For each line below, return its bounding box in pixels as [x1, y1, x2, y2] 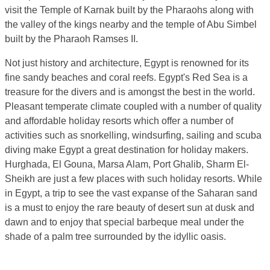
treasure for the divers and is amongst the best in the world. [5, 86, 255, 97]
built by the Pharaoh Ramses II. [5, 33, 138, 44]
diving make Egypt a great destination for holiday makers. [5, 144, 248, 155]
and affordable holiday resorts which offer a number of [5, 115, 233, 126]
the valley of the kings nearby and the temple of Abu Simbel [5, 19, 257, 30]
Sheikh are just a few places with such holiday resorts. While [5, 173, 262, 184]
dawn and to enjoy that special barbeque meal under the [5, 216, 244, 227]
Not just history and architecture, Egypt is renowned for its [5, 57, 249, 68]
